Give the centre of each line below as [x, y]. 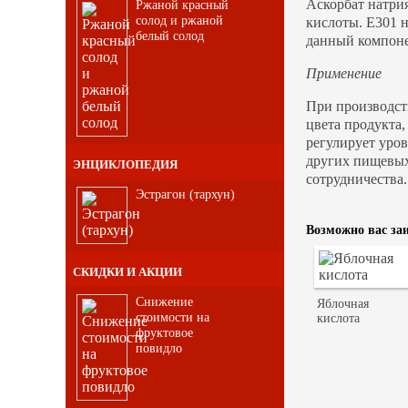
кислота [339, 319]
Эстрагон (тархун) [186, 194]
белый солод [170, 36]
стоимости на [173, 316]
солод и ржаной [180, 20]
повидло [159, 347]
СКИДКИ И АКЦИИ [127, 271]
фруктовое [165, 332]
